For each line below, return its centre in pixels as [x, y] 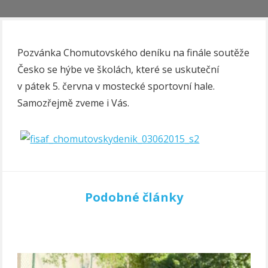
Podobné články [134, 197]
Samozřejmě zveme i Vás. [74, 103]
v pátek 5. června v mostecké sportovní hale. [116, 86]
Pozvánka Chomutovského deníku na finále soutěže [134, 52]
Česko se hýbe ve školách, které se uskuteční [118, 69]
